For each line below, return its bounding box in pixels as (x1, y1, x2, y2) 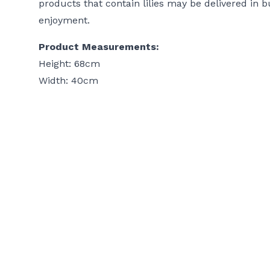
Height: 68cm (39, 58, 100, 69)
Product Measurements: (39, 41, 159, 52)
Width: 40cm (39, 75, 98, 86)
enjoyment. (39, 14, 90, 26)
